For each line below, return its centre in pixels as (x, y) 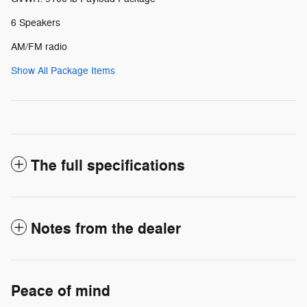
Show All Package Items (63, 71)
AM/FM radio (39, 47)
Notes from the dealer (106, 229)
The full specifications (108, 166)
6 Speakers (36, 23)
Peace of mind (61, 292)
